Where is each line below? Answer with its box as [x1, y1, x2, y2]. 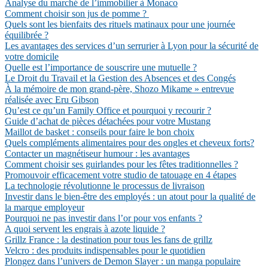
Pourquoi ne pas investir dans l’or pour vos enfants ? [5, 213, 202, 223]
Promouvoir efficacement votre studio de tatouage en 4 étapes [5, 170, 236, 180]
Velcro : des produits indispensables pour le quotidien [5, 245, 205, 255]
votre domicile [5, 51, 59, 62]
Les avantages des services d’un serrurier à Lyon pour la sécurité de [5, 41, 258, 51]
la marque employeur [5, 202, 84, 212]
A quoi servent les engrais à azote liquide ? [5, 224, 165, 234]
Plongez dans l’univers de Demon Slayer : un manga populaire [5, 256, 240, 266]
